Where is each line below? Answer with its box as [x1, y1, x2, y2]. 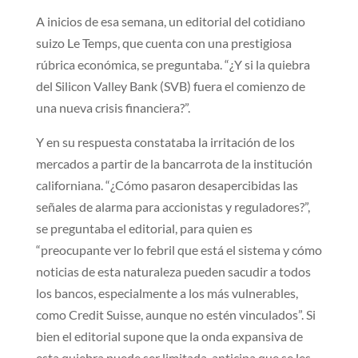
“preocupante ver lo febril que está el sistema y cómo [35, 241, 322, 257]
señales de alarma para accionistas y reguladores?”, [35, 198, 310, 214]
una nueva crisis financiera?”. [35, 99, 190, 115]
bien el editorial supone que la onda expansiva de [35, 328, 303, 344]
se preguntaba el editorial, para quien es [35, 220, 253, 236]
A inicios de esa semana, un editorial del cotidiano [35, 13, 305, 29]
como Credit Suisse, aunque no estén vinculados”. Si [35, 306, 316, 322]
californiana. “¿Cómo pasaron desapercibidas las [35, 177, 298, 193]
